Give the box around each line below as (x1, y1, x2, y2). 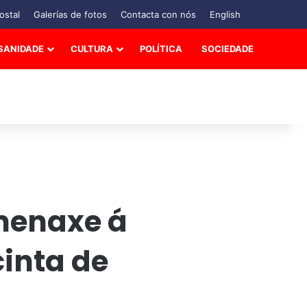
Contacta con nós (121, 9, 196, 20)
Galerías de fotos (34, 9, 107, 20)
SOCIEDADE (201, 43, 254, 54)
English (210, 9, 241, 20)
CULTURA (71, 43, 113, 54)
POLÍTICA (140, 43, 182, 54)
